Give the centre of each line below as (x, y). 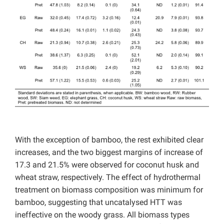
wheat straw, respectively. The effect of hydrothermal (108, 177)
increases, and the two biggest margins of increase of (109, 152)
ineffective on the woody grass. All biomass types (102, 214)
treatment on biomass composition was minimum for (109, 189)
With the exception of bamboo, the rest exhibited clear (109, 139)
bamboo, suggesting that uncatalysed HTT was (98, 202)
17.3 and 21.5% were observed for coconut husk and (107, 164)
